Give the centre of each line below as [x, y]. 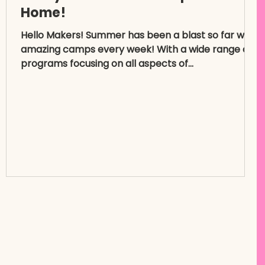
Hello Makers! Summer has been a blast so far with [138, 35]
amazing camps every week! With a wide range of [136, 49]
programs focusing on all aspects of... [107, 64]
